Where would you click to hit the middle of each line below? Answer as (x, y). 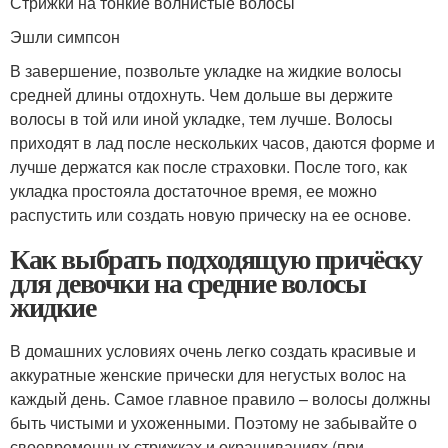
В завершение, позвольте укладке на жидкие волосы (206, 70)
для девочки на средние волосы (188, 282)
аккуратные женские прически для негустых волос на (208, 374)
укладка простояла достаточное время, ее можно (193, 190)
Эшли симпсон (65, 36)
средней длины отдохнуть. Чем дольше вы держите (201, 94)
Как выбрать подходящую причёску (216, 258)
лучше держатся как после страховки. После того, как (208, 166)
